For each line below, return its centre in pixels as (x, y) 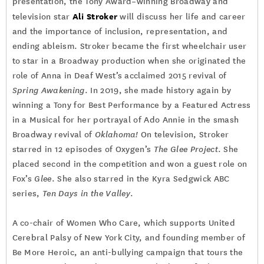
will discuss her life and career (181, 17)
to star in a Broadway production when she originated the (129, 61)
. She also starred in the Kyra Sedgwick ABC (141, 179)
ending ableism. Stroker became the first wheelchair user (129, 46)
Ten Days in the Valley (87, 194)
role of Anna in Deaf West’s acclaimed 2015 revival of (119, 76)
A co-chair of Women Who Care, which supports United (123, 223)
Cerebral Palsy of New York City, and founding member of (129, 238)
